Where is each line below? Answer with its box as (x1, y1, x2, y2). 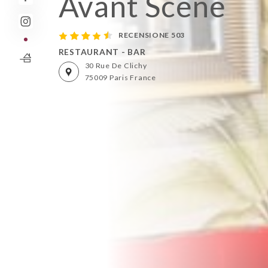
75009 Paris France (84, 73, 156, 83)
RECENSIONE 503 (118, 31, 185, 40)
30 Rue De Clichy (84, 61, 147, 71)
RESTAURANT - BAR (58, 46, 146, 57)
